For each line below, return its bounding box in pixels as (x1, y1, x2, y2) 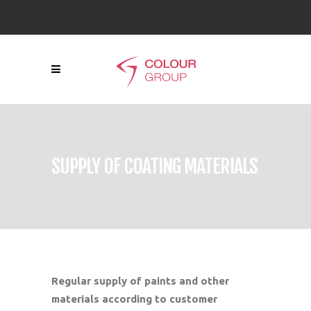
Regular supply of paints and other (51, 275, 229, 287)
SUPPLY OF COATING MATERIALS (51, 153, 258, 178)
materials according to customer (51, 293, 217, 305)
